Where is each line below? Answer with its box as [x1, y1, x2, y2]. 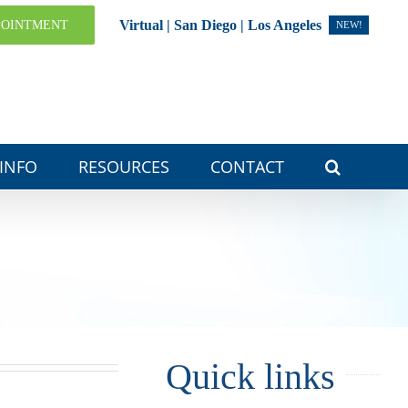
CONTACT [210, 156, 284, 178]
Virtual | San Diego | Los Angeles [119, 17, 322, 33]
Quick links [165, 356, 335, 397]
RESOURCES [78, 156, 169, 178]
